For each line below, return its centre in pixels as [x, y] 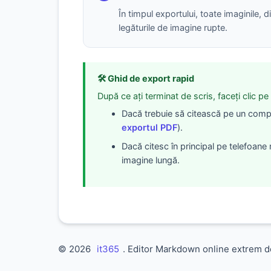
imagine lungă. [151, 160]
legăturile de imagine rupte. [173, 28]
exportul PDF [149, 128]
